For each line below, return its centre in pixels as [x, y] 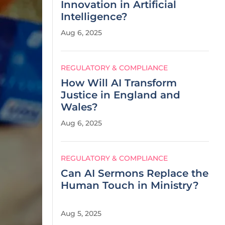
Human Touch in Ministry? [130, 185]
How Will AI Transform [119, 83]
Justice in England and [121, 95]
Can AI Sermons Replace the [135, 173]
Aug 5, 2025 [81, 213]
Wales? [79, 107]
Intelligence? [94, 17]
